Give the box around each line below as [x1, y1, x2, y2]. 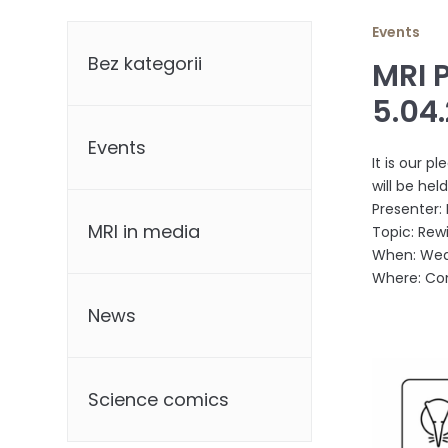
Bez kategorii [88, 50, 203, 76]
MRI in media [88, 218, 201, 244]
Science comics [88, 386, 230, 412]
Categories [66, 17, 171, 43]
